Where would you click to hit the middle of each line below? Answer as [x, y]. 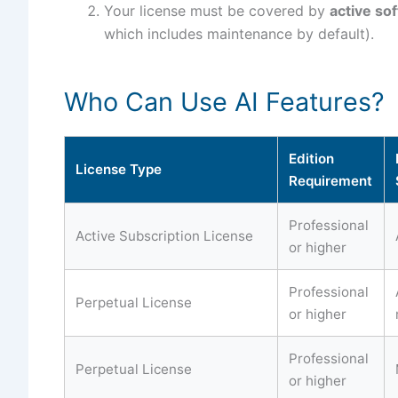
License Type [119, 169]
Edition [311, 158]
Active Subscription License [164, 235]
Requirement [330, 180]
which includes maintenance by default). [239, 33]
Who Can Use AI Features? [224, 101]
